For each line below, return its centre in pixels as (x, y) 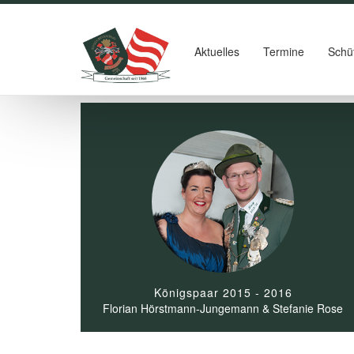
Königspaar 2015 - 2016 (223, 292)
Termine (283, 51)
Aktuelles (217, 51)
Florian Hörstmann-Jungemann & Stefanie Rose (223, 308)
